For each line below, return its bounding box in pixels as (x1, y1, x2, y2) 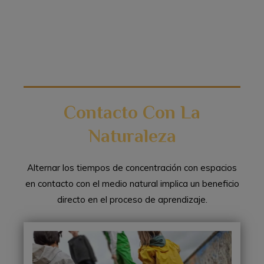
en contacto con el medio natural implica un (25, 177, 200, 189)
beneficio (202, 177, 239, 189)
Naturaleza (88, 125, 176, 146)
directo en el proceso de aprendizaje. (57, 193, 207, 205)
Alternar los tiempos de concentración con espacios (27, 161, 237, 173)
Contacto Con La (64, 101, 200, 123)
